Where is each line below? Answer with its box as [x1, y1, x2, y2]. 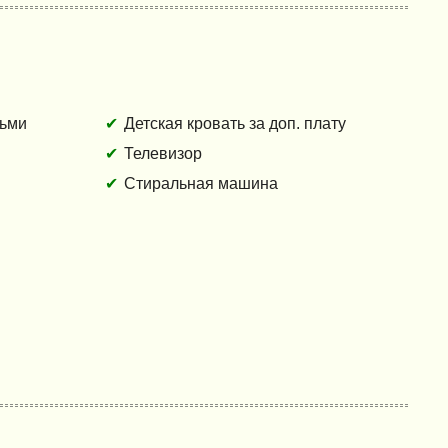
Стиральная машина [123, 175, 278, 193]
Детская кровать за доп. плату [123, 115, 346, 133]
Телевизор [123, 145, 202, 163]
